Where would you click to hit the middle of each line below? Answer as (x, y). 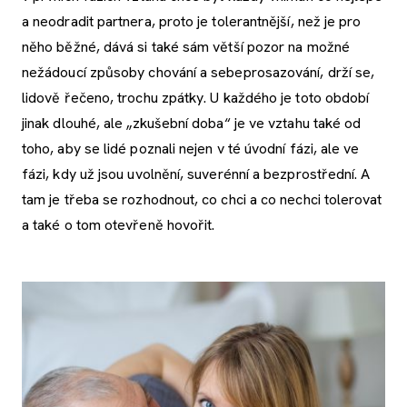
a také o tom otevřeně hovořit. (119, 225)
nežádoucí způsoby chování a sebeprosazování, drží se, (199, 73)
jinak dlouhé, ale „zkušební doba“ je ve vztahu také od (192, 124)
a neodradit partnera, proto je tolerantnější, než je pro (192, 22)
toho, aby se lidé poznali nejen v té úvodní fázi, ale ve (191, 149)
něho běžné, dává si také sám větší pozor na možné (186, 47)
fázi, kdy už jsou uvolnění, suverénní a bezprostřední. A (196, 174)
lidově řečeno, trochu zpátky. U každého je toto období (196, 98)
